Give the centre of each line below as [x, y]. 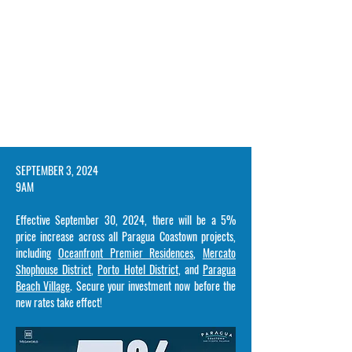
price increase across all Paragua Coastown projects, [126, 236]
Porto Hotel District [138, 269]
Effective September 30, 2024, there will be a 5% [126, 220]
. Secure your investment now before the [153, 286]
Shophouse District [54, 269]
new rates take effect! [59, 302]
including [37, 253]
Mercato [219, 253]
